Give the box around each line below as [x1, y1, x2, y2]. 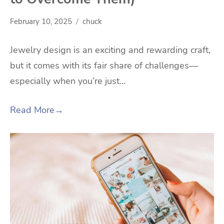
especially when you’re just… [10, 74, 125, 87]
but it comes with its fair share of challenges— [10, 59, 198, 71]
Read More [10, 103, 54, 116]
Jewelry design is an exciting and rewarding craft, [10, 43, 210, 56]
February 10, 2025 [10, 16, 72, 26]
